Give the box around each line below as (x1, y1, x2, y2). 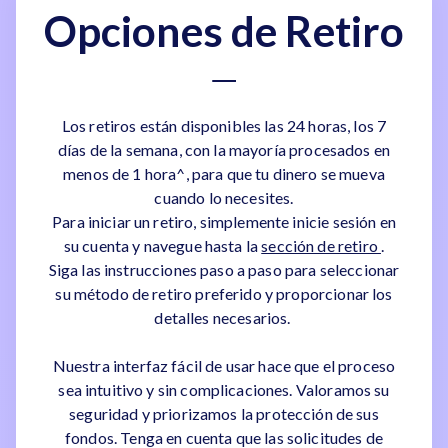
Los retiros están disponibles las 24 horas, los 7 (61, 116, 387, 135)
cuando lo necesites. (154, 188, 294, 207)
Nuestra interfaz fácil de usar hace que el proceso (52, 356, 396, 375)
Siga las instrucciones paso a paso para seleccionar (48, 260, 400, 279)
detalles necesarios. (154, 308, 294, 327)
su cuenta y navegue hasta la (63, 236, 262, 255)
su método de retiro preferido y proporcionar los (55, 284, 393, 303)
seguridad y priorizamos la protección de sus (69, 404, 379, 423)
